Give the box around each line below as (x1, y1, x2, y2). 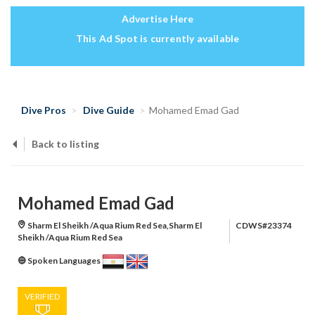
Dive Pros (21, 104, 66, 117)
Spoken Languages (26, 255, 102, 266)
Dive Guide (83, 104, 134, 117)
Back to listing (32, 138, 99, 150)
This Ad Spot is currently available (75, 32, 240, 45)
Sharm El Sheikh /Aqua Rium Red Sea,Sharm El (26, 220, 202, 231)
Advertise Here (122, 13, 193, 25)
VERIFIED (25, 291, 60, 302)
